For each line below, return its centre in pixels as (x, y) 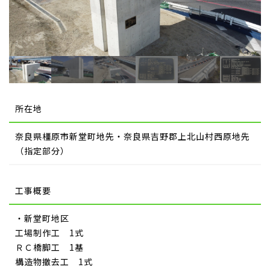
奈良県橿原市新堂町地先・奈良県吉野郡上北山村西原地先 (133, 136)
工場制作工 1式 (49, 232)
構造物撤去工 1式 (54, 261)
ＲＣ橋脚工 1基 (49, 247)
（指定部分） (42, 150)
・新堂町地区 (42, 218)
